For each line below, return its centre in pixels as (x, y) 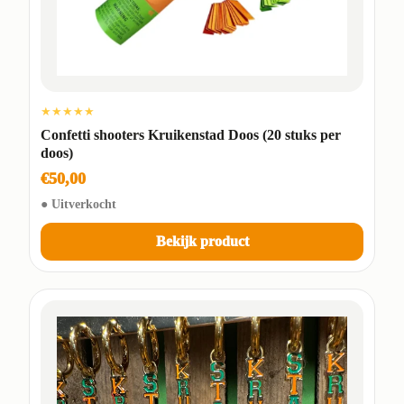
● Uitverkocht (78, 204)
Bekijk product (202, 241)
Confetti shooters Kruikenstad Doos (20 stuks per (191, 134)
